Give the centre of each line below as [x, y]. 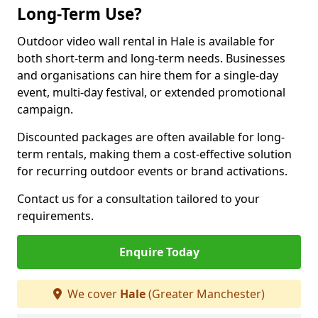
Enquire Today [159, 252]
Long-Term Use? [79, 14]
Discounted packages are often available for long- [151, 137]
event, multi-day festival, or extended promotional [151, 92]
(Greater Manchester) [205, 294]
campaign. [45, 109]
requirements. [55, 216]
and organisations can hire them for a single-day [148, 75]
